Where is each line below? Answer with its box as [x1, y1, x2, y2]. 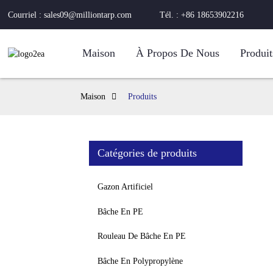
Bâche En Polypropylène [97, 256, 183, 266]
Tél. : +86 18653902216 [160, 10, 244, 20]
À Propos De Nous [136, 47, 220, 60]
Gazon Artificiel [97, 182, 153, 192]
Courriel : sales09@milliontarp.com [8, 10, 132, 20]
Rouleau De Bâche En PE [97, 232, 186, 241]
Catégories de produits [97, 147, 197, 160]
